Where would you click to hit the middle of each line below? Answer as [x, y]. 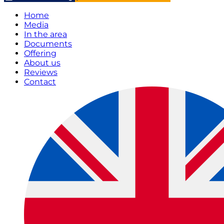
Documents [48, 44]
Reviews [41, 72]
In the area [45, 34]
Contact [40, 82]
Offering [40, 53]
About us [42, 63]
